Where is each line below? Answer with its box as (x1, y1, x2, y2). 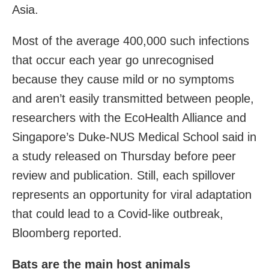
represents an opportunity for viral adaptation (12, 187, 252, 201)
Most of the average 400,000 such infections (12, 34, 249, 47)
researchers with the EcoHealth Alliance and (12, 110, 246, 124)
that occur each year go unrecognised (12, 53, 214, 67)
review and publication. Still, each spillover (12, 168, 235, 182)
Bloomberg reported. (12, 226, 122, 240)
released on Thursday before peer (55, 149, 236, 163)
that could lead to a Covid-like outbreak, (12, 207, 223, 220)
